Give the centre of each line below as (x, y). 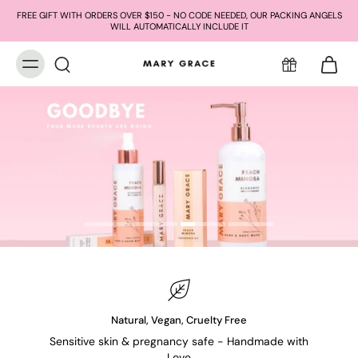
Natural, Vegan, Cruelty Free (179, 320)
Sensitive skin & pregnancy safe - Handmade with (179, 341)
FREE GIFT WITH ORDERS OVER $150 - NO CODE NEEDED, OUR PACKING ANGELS (179, 15)
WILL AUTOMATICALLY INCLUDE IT (179, 26)
